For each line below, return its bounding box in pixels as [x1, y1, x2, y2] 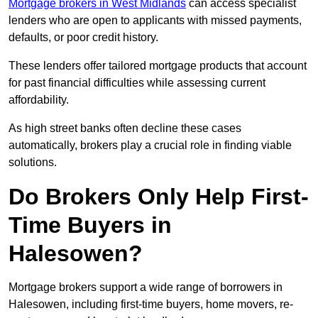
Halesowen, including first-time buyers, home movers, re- [9, 298, 293, 311]
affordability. [9, 94, 69, 106]
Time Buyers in [9, 212, 172, 238]
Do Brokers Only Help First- [9, 184, 309, 210]
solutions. [9, 156, 57, 169]
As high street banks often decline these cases [9, 122, 241, 135]
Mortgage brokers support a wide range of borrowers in [9, 281, 283, 294]
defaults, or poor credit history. [9, 31, 158, 44]
